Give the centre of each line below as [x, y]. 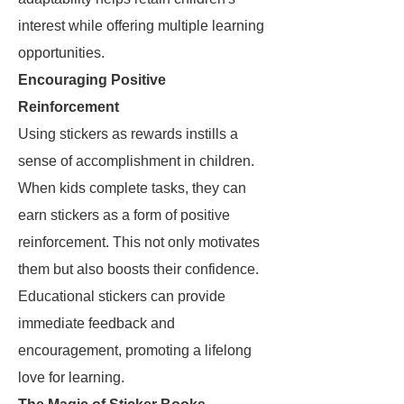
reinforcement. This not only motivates [139, 242]
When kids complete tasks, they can [132, 188]
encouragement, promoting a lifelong [135, 350]
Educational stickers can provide [122, 296]
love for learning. [71, 377]
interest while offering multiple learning [141, 26]
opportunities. [61, 53]
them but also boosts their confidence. [138, 269]
